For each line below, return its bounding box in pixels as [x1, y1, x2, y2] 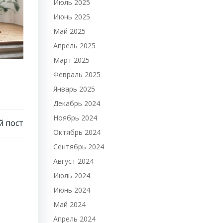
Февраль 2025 [53, 70, 101, 79]
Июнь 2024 [53, 185, 90, 195]
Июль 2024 [53, 171, 90, 180]
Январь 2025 [53, 84, 95, 94]
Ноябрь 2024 [53, 113, 97, 122]
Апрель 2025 [53, 41, 96, 50]
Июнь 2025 [53, 12, 90, 21]
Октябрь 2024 [53, 127, 101, 137]
